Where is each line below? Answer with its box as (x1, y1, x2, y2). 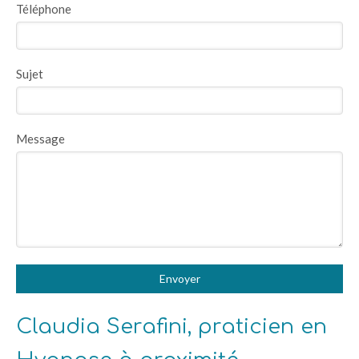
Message (16, 131, 65, 147)
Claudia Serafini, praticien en (16, 315, 327, 339)
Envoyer (159, 272, 200, 286)
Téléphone (16, 2, 71, 17)
